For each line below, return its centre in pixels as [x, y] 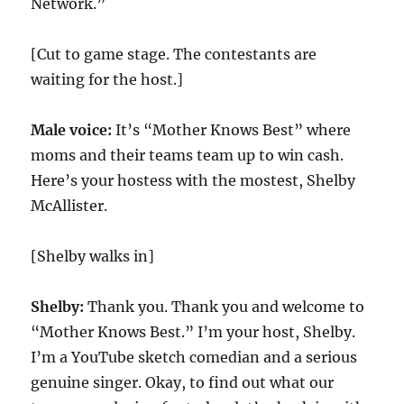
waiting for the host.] [107, 79]
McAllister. [69, 206]
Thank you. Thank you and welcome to [225, 307]
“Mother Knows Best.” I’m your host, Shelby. [193, 332]
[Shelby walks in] [93, 256]
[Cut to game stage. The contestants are [174, 54]
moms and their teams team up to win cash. [188, 155]
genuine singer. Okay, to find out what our [183, 382]
